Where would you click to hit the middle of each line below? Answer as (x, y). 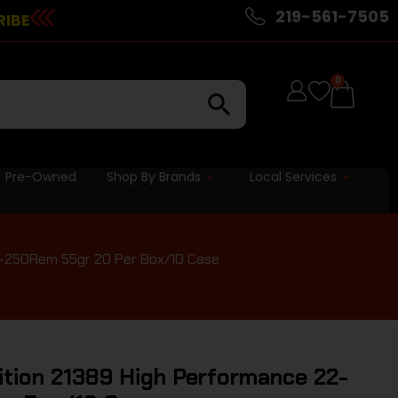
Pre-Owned (40, 176)
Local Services (294, 176)
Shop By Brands (153, 176)
